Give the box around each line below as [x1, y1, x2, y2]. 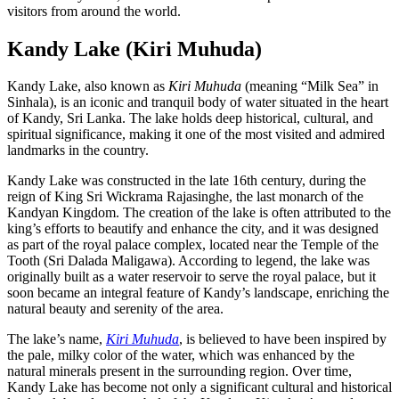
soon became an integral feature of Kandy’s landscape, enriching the [7, 285, 389, 301]
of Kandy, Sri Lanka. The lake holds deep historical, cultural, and [7, 110, 373, 126]
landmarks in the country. [7, 142, 149, 159]
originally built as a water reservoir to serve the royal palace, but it [7, 269, 376, 285]
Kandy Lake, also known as [7, 78, 168, 94]
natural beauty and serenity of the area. [7, 301, 224, 317]
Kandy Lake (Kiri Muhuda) [7, 37, 262, 61]
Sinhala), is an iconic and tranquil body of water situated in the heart [7, 94, 388, 110]
